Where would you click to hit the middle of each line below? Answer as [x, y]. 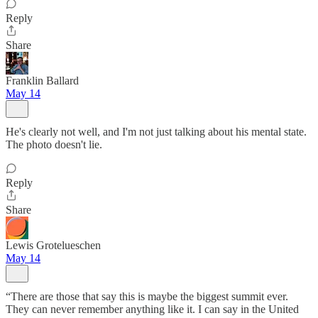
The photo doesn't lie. [54, 144]
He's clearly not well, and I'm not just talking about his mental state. [156, 132]
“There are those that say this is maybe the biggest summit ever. [147, 296]
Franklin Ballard [42, 81]
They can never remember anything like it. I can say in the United [152, 309]
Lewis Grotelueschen [53, 245]
